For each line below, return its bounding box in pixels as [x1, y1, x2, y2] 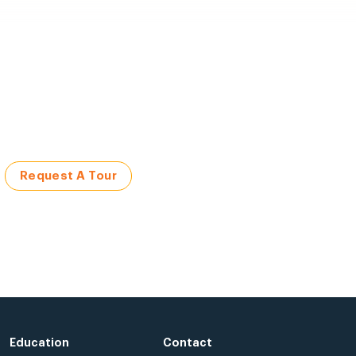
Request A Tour [19, 169, 117, 182]
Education [10, 336, 69, 348]
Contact [163, 336, 212, 348]
